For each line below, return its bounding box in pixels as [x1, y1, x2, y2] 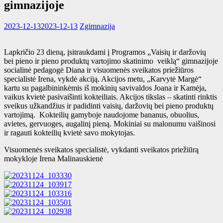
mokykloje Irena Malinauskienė [4, 154, 103, 163]
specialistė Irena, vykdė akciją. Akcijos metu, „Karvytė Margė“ [4, 74, 202, 83]
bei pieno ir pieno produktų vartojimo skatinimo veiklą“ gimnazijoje [4, 56, 218, 65]
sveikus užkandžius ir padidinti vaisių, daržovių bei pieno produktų [4, 101, 214, 110]
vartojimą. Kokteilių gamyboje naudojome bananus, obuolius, [4, 110, 199, 119]
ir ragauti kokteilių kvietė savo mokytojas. [4, 128, 135, 137]
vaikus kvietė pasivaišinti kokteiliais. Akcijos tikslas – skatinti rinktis [4, 92, 217, 101]
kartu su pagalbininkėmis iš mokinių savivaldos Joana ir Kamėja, [4, 83, 207, 92]
